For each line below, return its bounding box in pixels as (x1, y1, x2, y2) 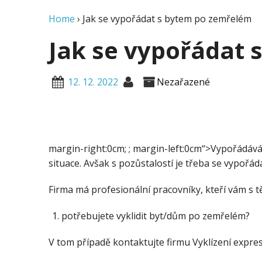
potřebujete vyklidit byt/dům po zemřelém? (61, 209, 250, 222)
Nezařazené (157, 75, 210, 88)
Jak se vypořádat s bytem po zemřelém (82, 12, 251, 25)
